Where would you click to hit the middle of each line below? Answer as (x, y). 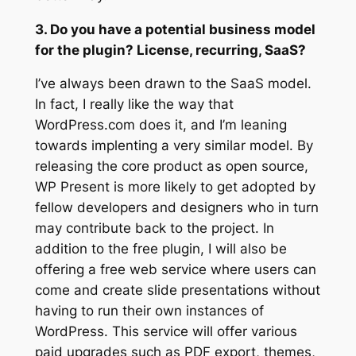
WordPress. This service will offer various (166, 332)
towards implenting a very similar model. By (174, 146)
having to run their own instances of (149, 311)
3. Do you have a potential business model (175, 29)
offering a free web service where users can (175, 270)
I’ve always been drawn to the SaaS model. (173, 84)
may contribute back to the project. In (154, 228)
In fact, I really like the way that (134, 104)
